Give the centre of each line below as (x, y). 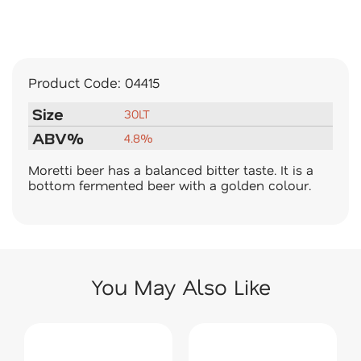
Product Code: (77, 82)
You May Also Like (180, 286)
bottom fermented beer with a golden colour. (172, 185)
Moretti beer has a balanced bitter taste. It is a (171, 170)
